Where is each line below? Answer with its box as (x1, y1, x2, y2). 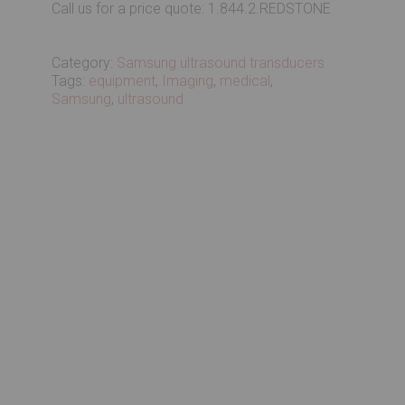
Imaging (162, 72, 214, 89)
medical (220, 72, 271, 89)
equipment (89, 72, 156, 89)
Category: (52, 54, 118, 71)
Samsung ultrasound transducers (117, 54, 325, 71)
